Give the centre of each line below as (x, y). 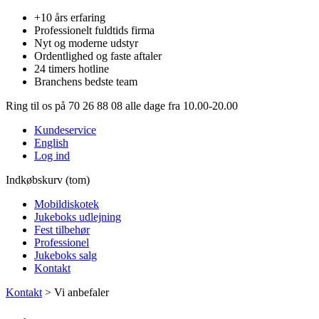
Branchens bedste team (86, 82)
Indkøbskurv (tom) (48, 180)
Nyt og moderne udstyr (86, 43)
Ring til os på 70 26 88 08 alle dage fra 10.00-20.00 (122, 106)
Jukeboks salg (66, 255)
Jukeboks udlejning (78, 217)
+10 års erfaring (70, 17)
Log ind (52, 156)
